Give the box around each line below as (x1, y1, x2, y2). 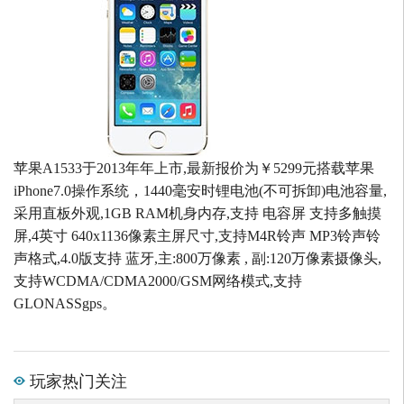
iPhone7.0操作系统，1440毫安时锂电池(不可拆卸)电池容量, (14, 183, 387, 199)
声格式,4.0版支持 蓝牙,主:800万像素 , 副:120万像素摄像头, (14, 251, 381, 267)
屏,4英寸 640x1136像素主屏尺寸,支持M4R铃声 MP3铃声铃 (14, 228, 381, 244)
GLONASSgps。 (14, 296, 116, 312)
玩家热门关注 (25, 368, 127, 392)
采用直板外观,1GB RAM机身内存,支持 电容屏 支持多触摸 (14, 206, 381, 222)
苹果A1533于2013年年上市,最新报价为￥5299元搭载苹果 (14, 161, 374, 177)
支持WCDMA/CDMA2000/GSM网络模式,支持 (14, 273, 302, 289)
